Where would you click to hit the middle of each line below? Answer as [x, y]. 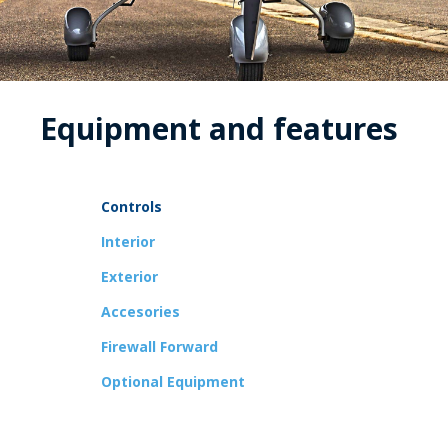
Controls [131, 206]
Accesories [140, 311]
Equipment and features [219, 128]
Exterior [129, 276]
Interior [128, 241]
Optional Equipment [173, 381]
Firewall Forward [159, 346]
